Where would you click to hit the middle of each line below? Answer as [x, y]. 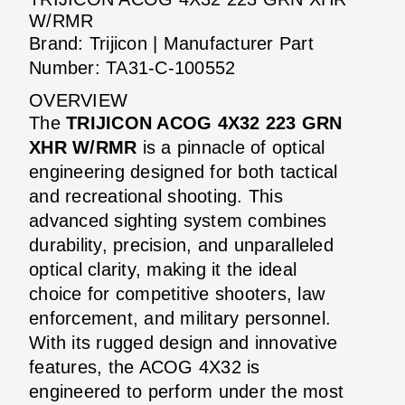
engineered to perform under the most [186, 391]
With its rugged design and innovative [184, 342]
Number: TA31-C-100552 [132, 67]
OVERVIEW [78, 100]
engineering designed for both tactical [184, 171]
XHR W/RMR [83, 147]
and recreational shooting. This [156, 196]
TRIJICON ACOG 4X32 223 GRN [204, 122]
